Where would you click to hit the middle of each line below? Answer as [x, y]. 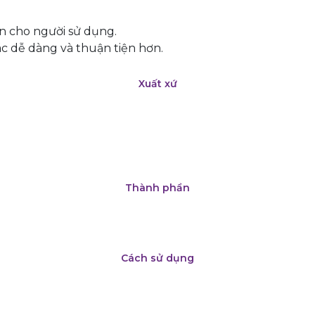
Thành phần [157, 188]
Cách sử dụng [157, 258]
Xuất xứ [157, 84]
